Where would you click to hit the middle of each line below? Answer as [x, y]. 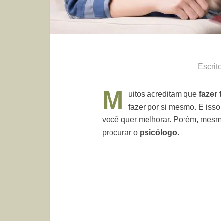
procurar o [121, 132]
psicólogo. [159, 132]
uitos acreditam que [164, 94]
